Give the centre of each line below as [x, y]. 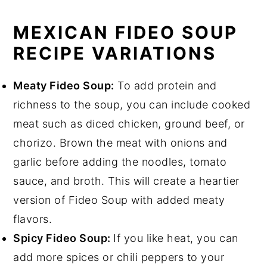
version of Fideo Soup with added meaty [119, 200]
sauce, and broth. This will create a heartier [126, 181]
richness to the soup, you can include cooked [132, 105]
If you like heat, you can [176, 238]
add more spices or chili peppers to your [119, 257]
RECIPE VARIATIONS [115, 54]
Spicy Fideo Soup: [63, 238]
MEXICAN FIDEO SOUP [126, 33]
